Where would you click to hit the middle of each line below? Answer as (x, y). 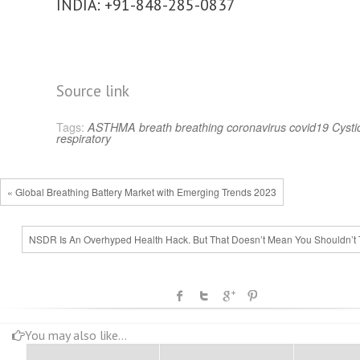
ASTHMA (112, 127)
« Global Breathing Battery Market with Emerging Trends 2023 (142, 192)
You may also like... (76, 335)
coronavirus (256, 127)
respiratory (84, 138)
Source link (93, 90)
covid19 (309, 127)
